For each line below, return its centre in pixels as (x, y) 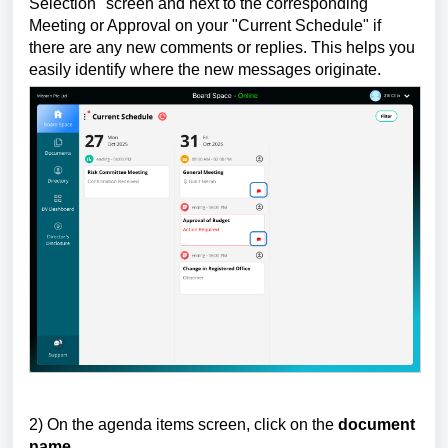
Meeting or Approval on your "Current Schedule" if (205, 25)
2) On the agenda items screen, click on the (183, 424)
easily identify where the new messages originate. (207, 69)
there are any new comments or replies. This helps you (222, 47)
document (376, 424)
